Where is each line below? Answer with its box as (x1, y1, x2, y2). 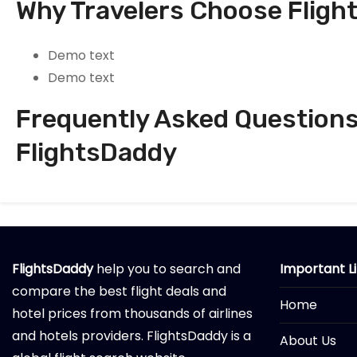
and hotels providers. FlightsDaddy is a (12, 326, 251, 345)
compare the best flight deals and (12, 281, 226, 300)
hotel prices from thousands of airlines (12, 304, 253, 323)
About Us (280, 331, 336, 350)
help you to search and (93, 259, 241, 278)
